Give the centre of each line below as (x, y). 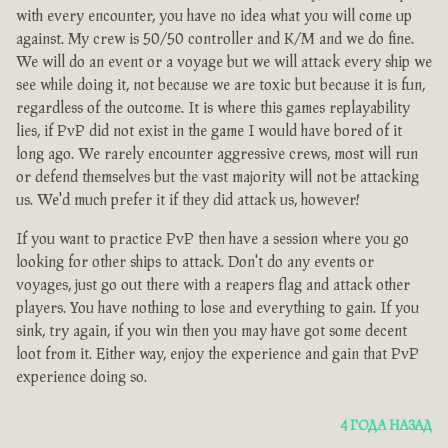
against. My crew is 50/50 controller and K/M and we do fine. (215, 40)
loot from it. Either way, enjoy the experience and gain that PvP (217, 355)
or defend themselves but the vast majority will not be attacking (217, 178)
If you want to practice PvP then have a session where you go (212, 240)
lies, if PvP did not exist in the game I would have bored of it (209, 132)
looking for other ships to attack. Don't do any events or (195, 263)
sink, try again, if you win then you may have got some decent (211, 332)
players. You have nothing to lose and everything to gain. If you (217, 309)
